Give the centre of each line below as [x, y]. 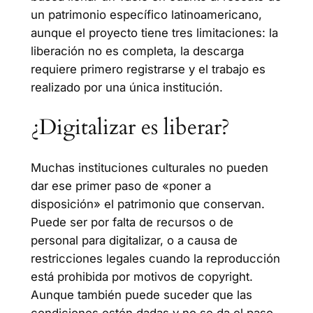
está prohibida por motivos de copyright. [141, 276]
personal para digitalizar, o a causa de [134, 240]
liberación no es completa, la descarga [137, 51]
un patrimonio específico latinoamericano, [146, 15]
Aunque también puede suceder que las [141, 294]
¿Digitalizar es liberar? [130, 127]
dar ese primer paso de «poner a [121, 185]
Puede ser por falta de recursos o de [132, 222]
